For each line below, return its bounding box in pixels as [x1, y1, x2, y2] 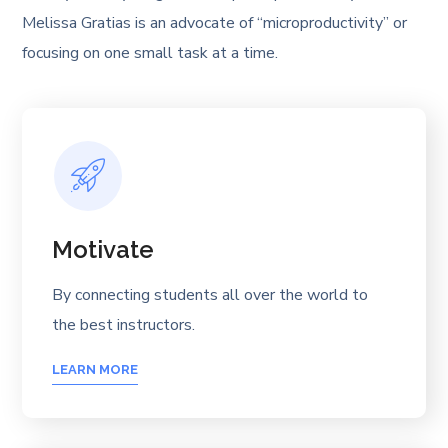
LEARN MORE [52, 362, 139, 378]
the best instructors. [52, 313, 196, 336]
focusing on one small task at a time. [22, 41, 279, 64]
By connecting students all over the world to [52, 283, 369, 306]
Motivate [52, 234, 155, 264]
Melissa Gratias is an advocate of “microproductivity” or [22, 11, 408, 34]
